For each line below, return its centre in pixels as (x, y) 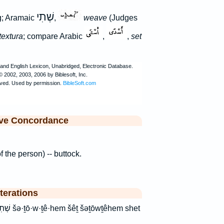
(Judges (122, 18)
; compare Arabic (53, 36)
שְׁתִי (45, 17)
